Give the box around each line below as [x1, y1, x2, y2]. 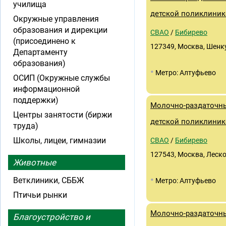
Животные [13, 157, 56, 167]
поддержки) [13, 95, 59, 105]
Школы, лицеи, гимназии [13, 136, 106, 145]
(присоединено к [13, 36, 76, 46]
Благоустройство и [13, 212, 90, 222]
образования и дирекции [13, 25, 107, 35]
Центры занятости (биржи [13, 110, 112, 120]
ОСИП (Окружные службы [13, 73, 110, 83]
